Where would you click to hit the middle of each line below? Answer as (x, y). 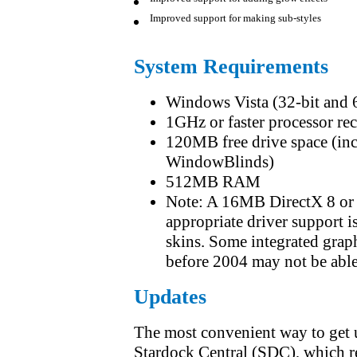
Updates (170, 297)
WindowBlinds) (220, 162)
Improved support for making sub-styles (235, 22)
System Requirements (231, 67)
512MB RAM (213, 182)
